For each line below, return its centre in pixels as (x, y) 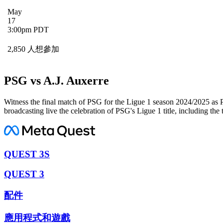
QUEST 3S (27, 154)
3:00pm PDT (28, 30)
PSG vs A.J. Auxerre (56, 80)
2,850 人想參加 (33, 49)
